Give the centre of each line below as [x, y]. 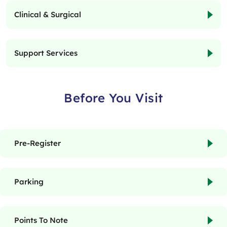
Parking [29, 182]
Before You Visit [113, 98]
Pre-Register [37, 143]
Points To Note [41, 220]
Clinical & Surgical [48, 15]
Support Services [46, 53]
